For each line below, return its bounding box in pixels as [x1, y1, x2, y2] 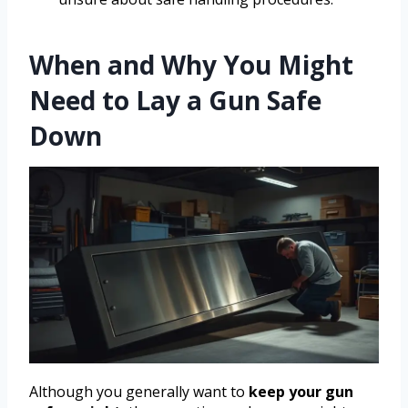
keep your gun [249, 381, 353, 402]
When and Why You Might [29, 46, 353, 82]
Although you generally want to [29, 381, 249, 402]
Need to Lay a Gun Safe [29, 82, 321, 117]
